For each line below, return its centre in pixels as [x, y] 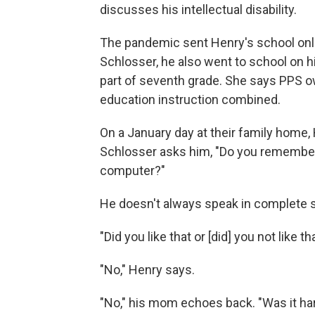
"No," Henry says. [147, 270]
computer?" [133, 171]
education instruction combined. [190, 99]
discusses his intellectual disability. [198, 9]
